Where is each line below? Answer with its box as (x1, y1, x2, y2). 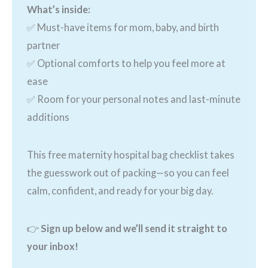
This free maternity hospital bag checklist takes (26, 148, 234, 160)
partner (26, 39, 60, 51)
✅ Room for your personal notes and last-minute (26, 93, 240, 105)
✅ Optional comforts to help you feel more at (26, 57, 226, 69)
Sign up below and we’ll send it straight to (40, 222, 227, 234)
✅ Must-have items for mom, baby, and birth (26, 21, 219, 33)
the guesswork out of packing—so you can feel (26, 166, 229, 178)
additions (26, 111, 69, 123)
